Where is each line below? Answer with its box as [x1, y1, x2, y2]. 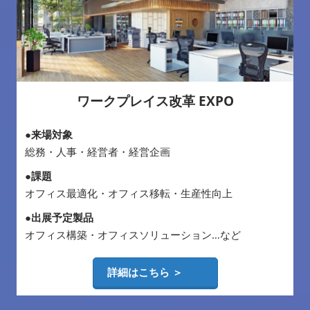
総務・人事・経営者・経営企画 [25, 145, 170, 159]
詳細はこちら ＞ [107, 265, 203, 280]
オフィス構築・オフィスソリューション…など [25, 228, 241, 242]
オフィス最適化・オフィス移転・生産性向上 [25, 186, 232, 201]
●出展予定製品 [25, 210, 93, 225]
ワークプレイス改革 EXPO [76, 92, 234, 111]
